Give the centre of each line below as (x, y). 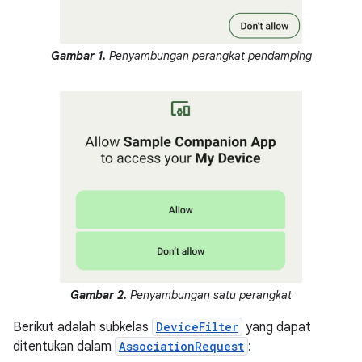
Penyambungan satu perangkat (209, 295)
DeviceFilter (197, 326)
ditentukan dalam (64, 346)
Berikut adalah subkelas (82, 327)
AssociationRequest (181, 346)
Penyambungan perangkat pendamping (208, 56)
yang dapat (277, 327)
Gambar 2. (99, 295)
